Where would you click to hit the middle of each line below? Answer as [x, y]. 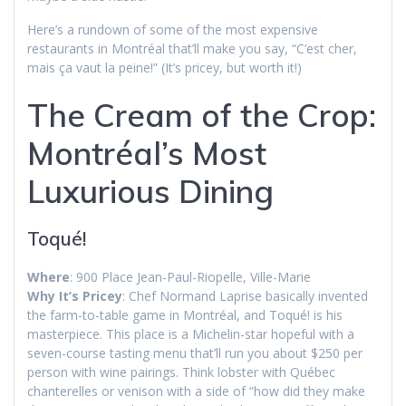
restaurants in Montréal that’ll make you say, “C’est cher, [192, 49]
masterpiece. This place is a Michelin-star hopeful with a [191, 334]
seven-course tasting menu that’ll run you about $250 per [195, 353]
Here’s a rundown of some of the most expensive [173, 30]
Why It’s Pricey [75, 296]
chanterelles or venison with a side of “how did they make [196, 391]
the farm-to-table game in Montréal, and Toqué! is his [185, 315]
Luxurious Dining [150, 192]
